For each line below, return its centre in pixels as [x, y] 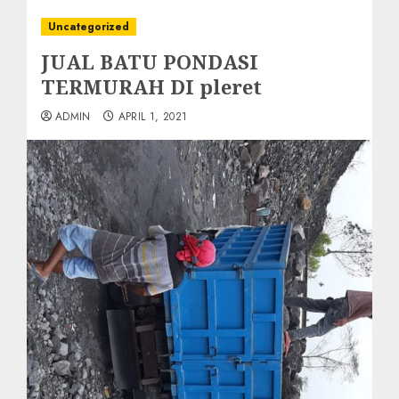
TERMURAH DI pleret [151, 86]
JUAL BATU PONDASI [150, 61]
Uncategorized [89, 27]
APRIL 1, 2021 [153, 117]
